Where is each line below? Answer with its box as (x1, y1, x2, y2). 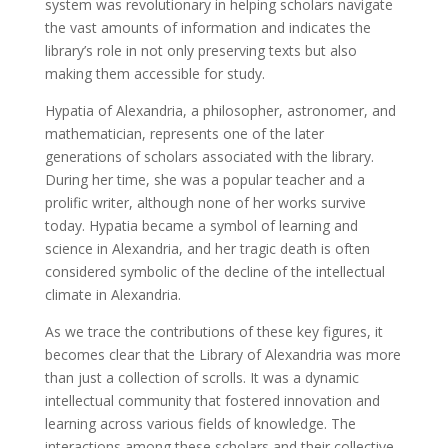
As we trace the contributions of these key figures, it (44, 321, 383, 341)
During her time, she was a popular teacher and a (44, 169, 365, 189)
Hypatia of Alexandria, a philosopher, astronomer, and (44, 100, 396, 120)
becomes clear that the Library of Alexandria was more (44, 344, 401, 364)
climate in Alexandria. (44, 284, 181, 304)
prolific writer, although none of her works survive (44, 192, 366, 212)
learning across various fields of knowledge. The (44, 413, 356, 433)
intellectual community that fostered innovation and (44, 390, 380, 410)
